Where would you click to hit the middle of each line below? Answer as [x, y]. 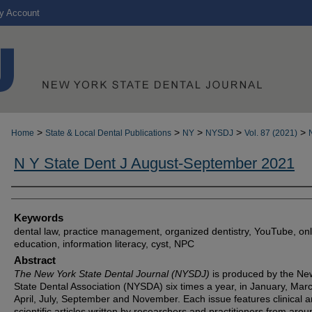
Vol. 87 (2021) [271, 133]
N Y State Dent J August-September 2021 [154, 163]
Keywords [39, 218]
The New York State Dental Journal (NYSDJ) [112, 274]
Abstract [35, 260]
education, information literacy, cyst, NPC [104, 244]
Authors [35, 199]
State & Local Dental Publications [108, 133]
